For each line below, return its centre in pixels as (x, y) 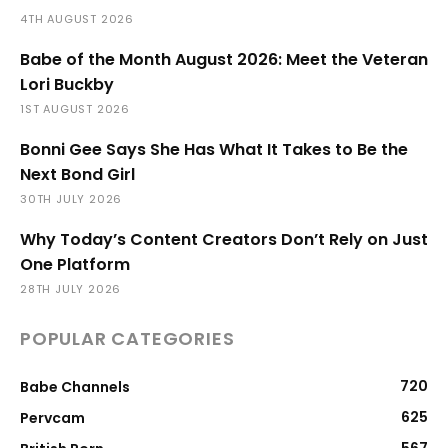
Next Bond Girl (77, 175)
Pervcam (52, 418)
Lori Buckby (67, 85)
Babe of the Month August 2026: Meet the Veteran (224, 60)
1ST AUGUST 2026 (75, 109)
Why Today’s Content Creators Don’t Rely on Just (224, 240)
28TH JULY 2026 (71, 289)
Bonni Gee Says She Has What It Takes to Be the (214, 150)
